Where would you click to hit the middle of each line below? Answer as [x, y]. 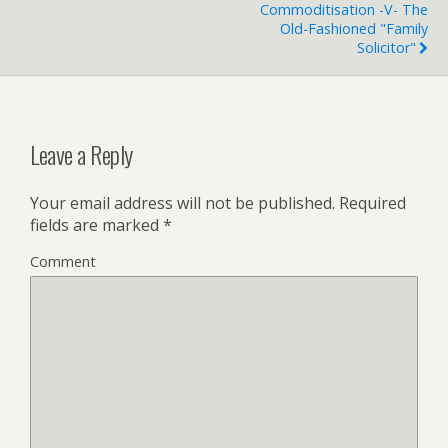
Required [370, 203]
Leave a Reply [81, 154]
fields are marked [96, 225]
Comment [63, 261]
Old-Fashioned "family [354, 29]
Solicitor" [386, 48]
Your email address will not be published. [182, 203]
